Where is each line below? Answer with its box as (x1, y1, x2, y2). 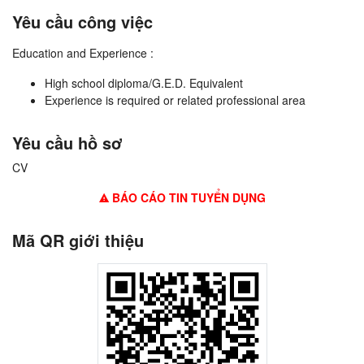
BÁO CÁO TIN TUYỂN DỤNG (108, 189, 266, 206)
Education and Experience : (12, 45, 154, 62)
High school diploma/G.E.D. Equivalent (45, 75, 243, 92)
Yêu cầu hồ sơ (12, 131, 123, 155)
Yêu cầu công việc (12, 10, 153, 34)
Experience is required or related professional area (45, 92, 305, 109)
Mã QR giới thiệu (12, 228, 144, 253)
